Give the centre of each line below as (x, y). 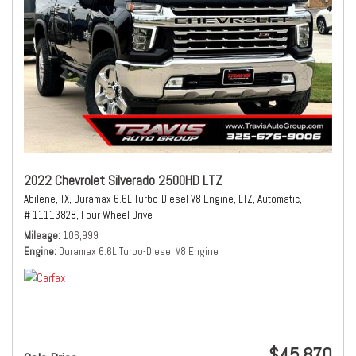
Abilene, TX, (48, 199)
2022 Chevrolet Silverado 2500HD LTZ (123, 180)
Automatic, (280, 199)
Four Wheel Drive (117, 215)
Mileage (41, 236)
